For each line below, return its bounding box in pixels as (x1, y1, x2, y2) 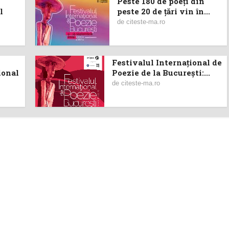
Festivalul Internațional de (112, 57, 222, 67)
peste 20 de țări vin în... (117, 6, 210, 16)
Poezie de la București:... (112, 67, 210, 78)
